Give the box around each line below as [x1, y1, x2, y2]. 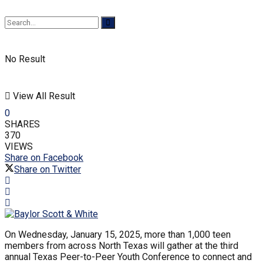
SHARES [5, 118, 40, 130]
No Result [5, 53, 45, 65]
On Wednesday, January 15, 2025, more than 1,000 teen [5, 228, 231, 240]
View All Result [11, 90, 75, 102]
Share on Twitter [14, 163, 81, 175]
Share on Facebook [5, 151, 83, 163]
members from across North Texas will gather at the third [5, 240, 238, 251]
